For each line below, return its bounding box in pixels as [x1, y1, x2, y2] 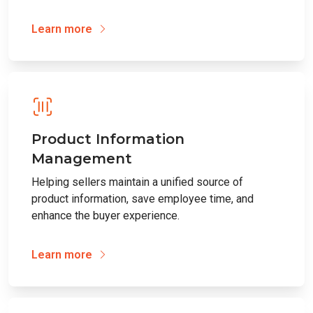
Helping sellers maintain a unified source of [31, 175, 243, 189]
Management [31, 150, 132, 167]
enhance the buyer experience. [31, 208, 180, 222]
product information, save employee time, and [31, 191, 254, 205]
